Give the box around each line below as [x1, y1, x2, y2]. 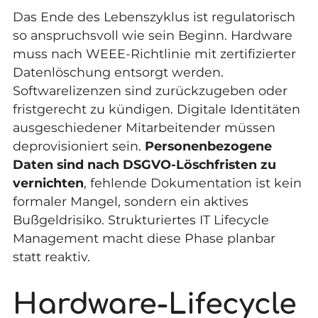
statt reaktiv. [12, 248, 90, 264]
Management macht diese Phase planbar [12, 230, 275, 246]
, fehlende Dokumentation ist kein [83, 175, 302, 190]
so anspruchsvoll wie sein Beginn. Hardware [12, 27, 292, 43]
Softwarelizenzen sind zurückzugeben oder [12, 82, 287, 98]
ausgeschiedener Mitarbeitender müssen [12, 119, 275, 135]
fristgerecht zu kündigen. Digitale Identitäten [12, 101, 300, 116]
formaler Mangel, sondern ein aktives [12, 193, 248, 209]
